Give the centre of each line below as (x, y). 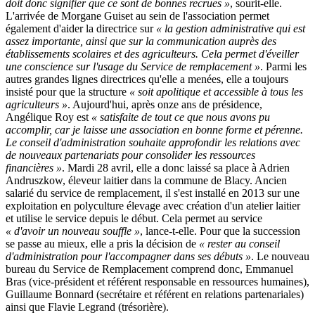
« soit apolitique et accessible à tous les (216, 91)
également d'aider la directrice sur (81, 28)
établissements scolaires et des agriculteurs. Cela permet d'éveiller (152, 53)
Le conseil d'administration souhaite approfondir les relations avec (153, 142)
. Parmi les (283, 66)
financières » (34, 167)
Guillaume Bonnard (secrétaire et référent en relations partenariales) (155, 294)
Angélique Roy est (49, 117)
